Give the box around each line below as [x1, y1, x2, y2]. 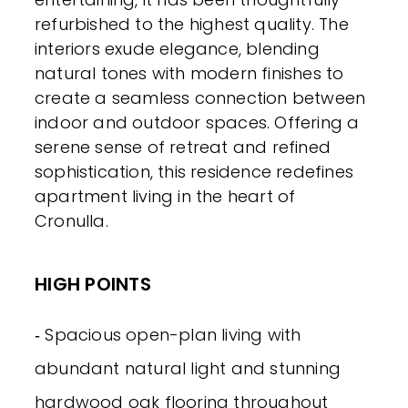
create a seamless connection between [35, 86, 366, 109]
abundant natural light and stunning [35, 356, 342, 380]
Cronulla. [35, 209, 108, 232]
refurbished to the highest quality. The [35, 12, 349, 36]
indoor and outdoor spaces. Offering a [35, 110, 360, 134]
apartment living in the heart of [35, 184, 296, 208]
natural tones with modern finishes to [35, 61, 344, 85]
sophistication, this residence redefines [35, 159, 354, 183]
